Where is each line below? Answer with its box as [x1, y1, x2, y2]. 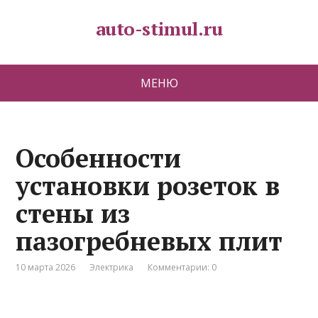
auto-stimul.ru [95, 16, 223, 40]
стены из [16, 197, 131, 230]
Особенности [16, 141, 182, 175]
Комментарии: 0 [148, 261, 217, 273]
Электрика [89, 261, 134, 273]
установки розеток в [16, 169, 280, 202]
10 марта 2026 [16, 261, 76, 273]
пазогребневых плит [16, 224, 283, 258]
